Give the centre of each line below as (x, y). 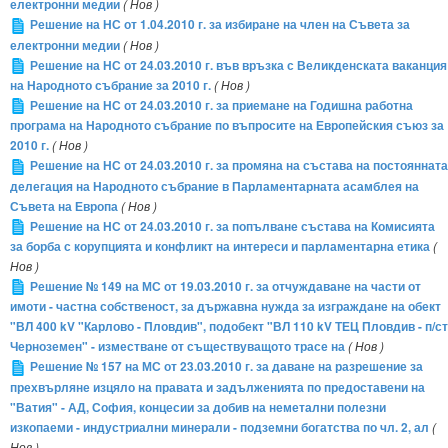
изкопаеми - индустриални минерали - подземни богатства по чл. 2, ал (219, 427)
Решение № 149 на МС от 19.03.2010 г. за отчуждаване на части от (225, 286)
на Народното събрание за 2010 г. (110, 85)
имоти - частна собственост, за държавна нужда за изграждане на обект (225, 307)
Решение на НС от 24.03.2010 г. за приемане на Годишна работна (221, 105)
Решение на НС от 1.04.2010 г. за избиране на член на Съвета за (220, 25)
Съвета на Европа (64, 206)
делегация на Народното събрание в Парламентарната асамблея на (214, 186)
